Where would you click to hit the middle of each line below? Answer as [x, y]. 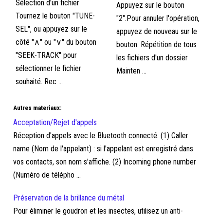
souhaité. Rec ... [39, 82]
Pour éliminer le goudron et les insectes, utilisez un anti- [98, 211]
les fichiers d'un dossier [152, 58]
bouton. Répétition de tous [156, 45]
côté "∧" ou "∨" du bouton [56, 42]
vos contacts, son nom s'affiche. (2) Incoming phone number [105, 162]
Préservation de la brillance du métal [69, 198]
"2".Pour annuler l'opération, [158, 18]
